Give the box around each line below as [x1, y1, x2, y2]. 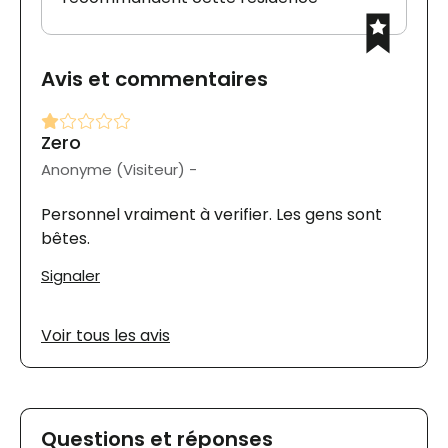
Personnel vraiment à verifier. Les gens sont [41, 203, 382, 227]
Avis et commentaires [41, 65, 268, 94]
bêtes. [41, 227, 90, 251]
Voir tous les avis [41, 324, 170, 348]
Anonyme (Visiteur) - [41, 159, 197, 181]
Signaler [41, 265, 100, 287]
